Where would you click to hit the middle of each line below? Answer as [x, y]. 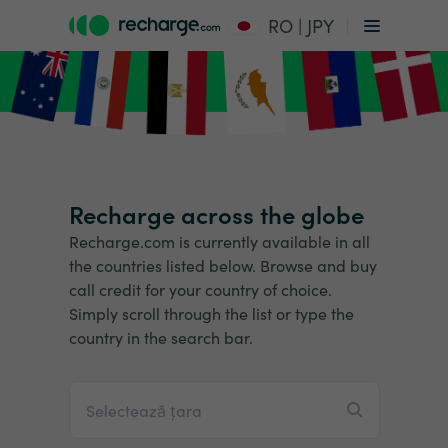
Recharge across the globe [216, 214]
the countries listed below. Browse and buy [222, 265]
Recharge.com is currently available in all [219, 241]
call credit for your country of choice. [200, 289]
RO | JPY [301, 25]
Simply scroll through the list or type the [211, 313]
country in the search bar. [160, 337]
